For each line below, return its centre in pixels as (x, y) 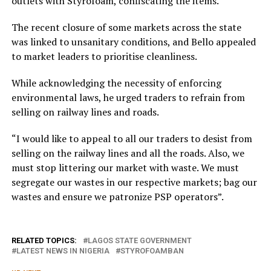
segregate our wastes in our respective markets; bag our (134, 182)
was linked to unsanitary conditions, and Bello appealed (133, 42)
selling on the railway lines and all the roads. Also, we (128, 153)
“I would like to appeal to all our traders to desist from (132, 139)
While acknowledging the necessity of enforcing (116, 83)
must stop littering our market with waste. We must (125, 168)
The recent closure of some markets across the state (126, 27)
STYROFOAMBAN (152, 251)
